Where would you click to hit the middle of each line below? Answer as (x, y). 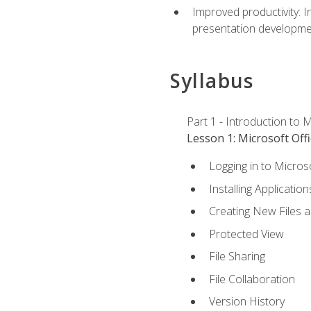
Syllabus (212, 80)
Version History (246, 302)
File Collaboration (252, 279)
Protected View (246, 234)
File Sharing (237, 257)
